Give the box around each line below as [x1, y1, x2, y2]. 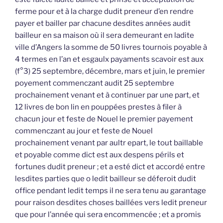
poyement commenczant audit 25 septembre [15, 78, 174, 88]
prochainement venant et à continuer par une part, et [15, 90, 200, 100]
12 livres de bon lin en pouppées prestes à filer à [15, 102, 182, 111]
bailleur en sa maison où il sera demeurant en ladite [15, 30, 194, 40]
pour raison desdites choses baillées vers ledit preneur [15, 198, 207, 207]
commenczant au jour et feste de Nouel [15, 126, 153, 135]
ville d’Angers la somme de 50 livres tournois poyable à [15, 42, 207, 52]
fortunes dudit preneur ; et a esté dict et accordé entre [15, 162, 205, 171]
